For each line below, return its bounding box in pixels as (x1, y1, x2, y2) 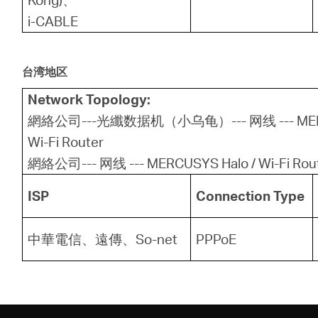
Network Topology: (28, 90, 151, 109)
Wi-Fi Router (28, 133, 104, 151)
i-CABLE (28, 12, 79, 31)
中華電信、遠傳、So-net (28, 230, 178, 248)
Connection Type (196, 187, 305, 205)
